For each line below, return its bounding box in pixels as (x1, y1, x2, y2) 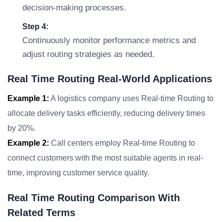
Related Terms (7, 207, 75, 218)
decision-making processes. (22, 3, 126, 12)
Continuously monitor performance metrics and (22, 36, 196, 45)
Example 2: (7, 139, 49, 147)
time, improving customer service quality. (7, 168, 149, 177)
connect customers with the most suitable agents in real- (7, 154, 203, 162)
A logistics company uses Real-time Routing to (49, 94, 214, 103)
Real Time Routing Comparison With (7, 192, 180, 203)
